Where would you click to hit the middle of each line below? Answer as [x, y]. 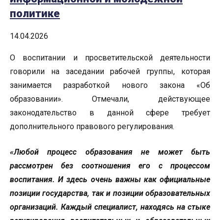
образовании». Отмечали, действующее [110, 99]
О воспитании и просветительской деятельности [110, 57]
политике [35, 14]
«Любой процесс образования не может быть [110, 152]
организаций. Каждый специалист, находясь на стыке [110, 207]
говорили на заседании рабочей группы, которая [110, 71]
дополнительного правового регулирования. [92, 126]
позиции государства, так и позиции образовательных [110, 193]
